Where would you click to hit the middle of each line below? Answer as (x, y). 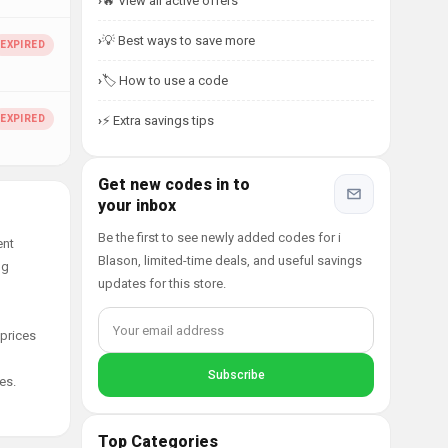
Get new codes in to (174, 184)
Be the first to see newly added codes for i (219, 237)
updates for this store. (162, 283)
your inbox (137, 205)
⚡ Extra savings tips (158, 120)
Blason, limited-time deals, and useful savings (230, 260)
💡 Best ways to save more (178, 40)
